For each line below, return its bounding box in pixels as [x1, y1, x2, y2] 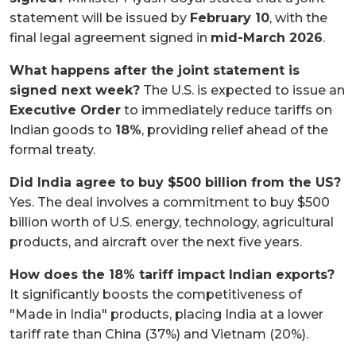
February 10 [190, 10, 269, 25]
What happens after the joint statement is [10, 62, 300, 78]
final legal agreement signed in [10, 29, 211, 45]
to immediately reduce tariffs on [121, 102, 332, 118]
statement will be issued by [10, 10, 190, 25]
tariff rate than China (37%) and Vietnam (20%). [10, 326, 308, 342]
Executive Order [10, 102, 121, 118]
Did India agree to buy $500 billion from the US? [10, 174, 341, 190]
